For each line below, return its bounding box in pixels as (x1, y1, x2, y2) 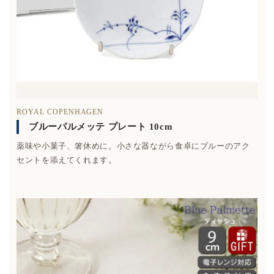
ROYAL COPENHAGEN (17, 107, 104, 116)
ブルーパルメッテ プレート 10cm (29, 121, 173, 131)
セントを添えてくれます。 (17, 155, 117, 165)
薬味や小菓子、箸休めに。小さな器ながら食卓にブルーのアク (17, 141, 250, 150)
